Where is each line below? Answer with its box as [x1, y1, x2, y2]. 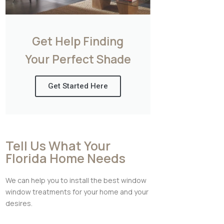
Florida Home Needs [5, 149, 125, 167]
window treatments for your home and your [5, 187, 148, 196]
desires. [5, 198, 32, 208]
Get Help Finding [32, 33, 124, 49]
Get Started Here [47, 81, 108, 90]
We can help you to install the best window [5, 175, 146, 185]
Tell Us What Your [5, 137, 110, 154]
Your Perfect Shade [24, 51, 131, 67]
